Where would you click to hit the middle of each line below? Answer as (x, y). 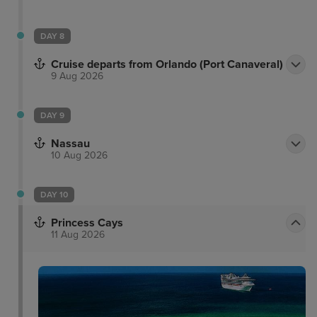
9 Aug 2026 (77, 76)
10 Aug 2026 (79, 156)
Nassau (70, 144)
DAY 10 (54, 195)
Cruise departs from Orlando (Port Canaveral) (167, 65)
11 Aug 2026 (78, 235)
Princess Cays (87, 223)
